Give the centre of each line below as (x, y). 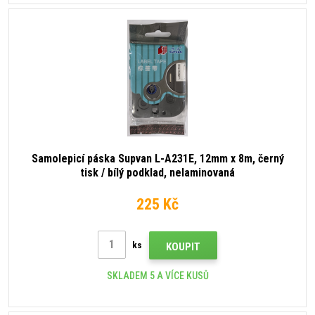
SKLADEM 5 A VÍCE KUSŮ (157, 276)
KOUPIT (183, 247)
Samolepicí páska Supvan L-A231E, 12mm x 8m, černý (157, 158)
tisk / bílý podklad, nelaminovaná (157, 172)
